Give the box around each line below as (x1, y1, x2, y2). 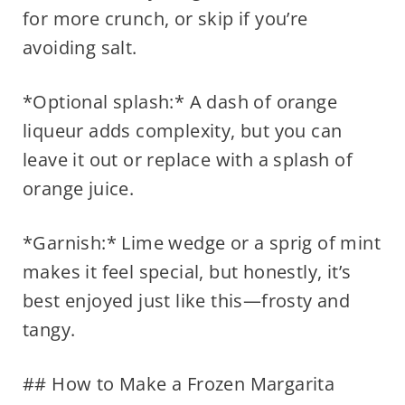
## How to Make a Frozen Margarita (22, 372, 335, 397)
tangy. (22, 317, 76, 343)
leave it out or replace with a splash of (22, 147, 353, 173)
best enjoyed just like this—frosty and (22, 288, 351, 314)
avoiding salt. (22, 35, 137, 61)
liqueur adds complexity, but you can (22, 118, 343, 144)
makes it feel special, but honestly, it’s (22, 259, 352, 285)
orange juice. (22, 176, 135, 202)
